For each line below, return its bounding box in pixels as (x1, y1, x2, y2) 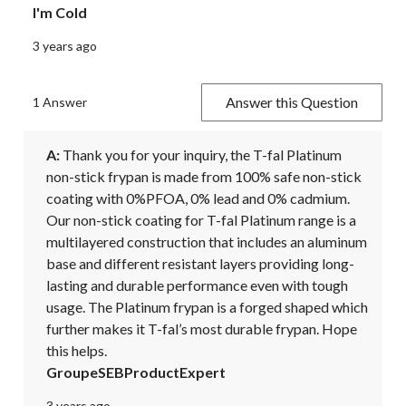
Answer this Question (226, 92, 358, 111)
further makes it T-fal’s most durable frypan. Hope (46, 319, 357, 337)
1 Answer (33, 93, 87, 110)
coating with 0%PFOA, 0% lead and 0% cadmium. (46, 188, 350, 207)
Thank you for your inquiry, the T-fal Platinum (60, 145, 342, 163)
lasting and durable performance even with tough (46, 275, 348, 294)
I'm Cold (33, 3, 87, 21)
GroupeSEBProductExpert (46, 362, 226, 381)
